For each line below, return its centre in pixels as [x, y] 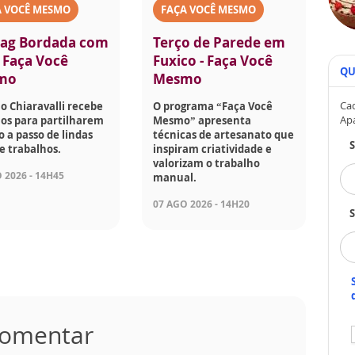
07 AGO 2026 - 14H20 [202, 204]
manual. [175, 178]
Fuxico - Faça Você [213, 61]
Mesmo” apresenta [202, 121]
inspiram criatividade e [213, 149]
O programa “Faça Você [213, 107]
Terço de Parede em [219, 43]
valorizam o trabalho [207, 164]
